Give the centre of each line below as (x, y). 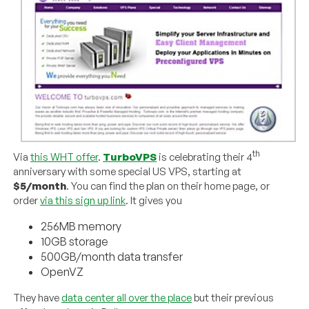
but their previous (233, 298)
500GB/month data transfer (112, 257)
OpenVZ (62, 272)
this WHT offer (64, 157)
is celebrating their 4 (205, 157)
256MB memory (81, 227)
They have (38, 298)
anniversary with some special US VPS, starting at (128, 172)
